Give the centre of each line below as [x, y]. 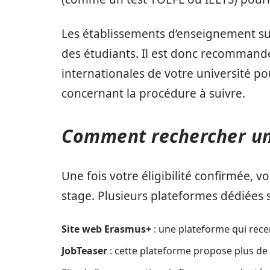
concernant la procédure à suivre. [153, 93]
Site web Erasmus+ [106, 229]
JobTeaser [84, 250]
